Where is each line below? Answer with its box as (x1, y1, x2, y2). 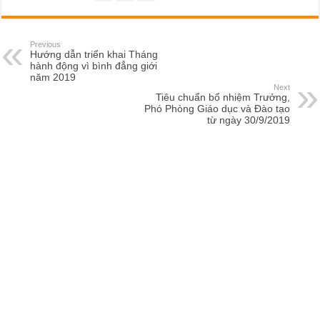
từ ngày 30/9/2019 (206, 114, 290, 126)
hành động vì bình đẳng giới (30, 59, 158, 71)
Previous (30, 39, 61, 49)
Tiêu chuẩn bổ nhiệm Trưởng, (155, 91, 290, 103)
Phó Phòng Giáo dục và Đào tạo (144, 102, 290, 114)
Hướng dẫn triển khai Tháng (30, 48, 159, 60)
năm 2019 (30, 71, 76, 83)
